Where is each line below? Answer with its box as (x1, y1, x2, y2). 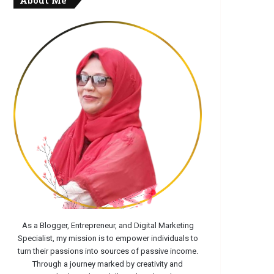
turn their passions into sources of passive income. (17, 246, 198, 256)
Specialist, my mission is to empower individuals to (17, 234, 198, 243)
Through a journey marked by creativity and (32, 259, 183, 269)
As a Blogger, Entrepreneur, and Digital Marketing (21, 221, 194, 231)
